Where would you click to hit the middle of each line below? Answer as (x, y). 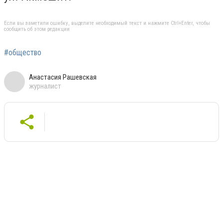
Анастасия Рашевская (63, 77)
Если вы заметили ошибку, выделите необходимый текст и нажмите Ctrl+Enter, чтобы (107, 23)
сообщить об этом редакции (37, 29)
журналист (45, 86)
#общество (23, 52)
